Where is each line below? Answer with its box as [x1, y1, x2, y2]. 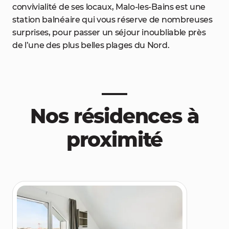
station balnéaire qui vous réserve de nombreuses [12, 15, 213, 25]
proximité [66, 127, 163, 152]
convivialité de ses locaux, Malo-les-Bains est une [12, 2, 205, 12]
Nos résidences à [30, 104, 199, 128]
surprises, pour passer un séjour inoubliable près [12, 28, 206, 37]
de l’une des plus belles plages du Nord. [12, 40, 170, 50]
